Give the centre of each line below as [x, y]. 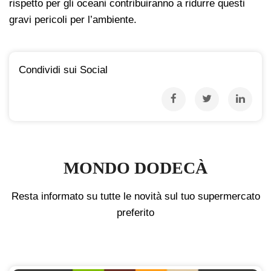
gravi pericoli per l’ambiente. [73, 20]
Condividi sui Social [63, 70]
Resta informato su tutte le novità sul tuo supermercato [135, 197]
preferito [135, 213]
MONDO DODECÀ [135, 168]
